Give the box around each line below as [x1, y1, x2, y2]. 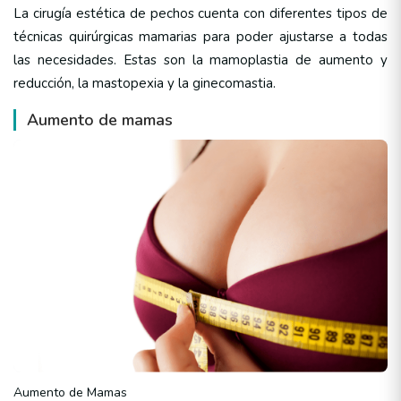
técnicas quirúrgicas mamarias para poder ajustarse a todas [13, 28, 388, 47]
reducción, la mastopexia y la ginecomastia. [13, 74, 276, 93]
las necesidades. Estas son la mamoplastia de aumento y [13, 51, 388, 70]
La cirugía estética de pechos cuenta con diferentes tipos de [13, 4, 388, 23]
